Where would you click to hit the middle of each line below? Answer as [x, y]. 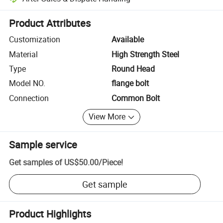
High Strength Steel [145, 54]
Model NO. [27, 83]
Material [24, 54]
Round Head [133, 68]
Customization [35, 40]
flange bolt [130, 83]
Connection [29, 98]
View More [107, 117]
